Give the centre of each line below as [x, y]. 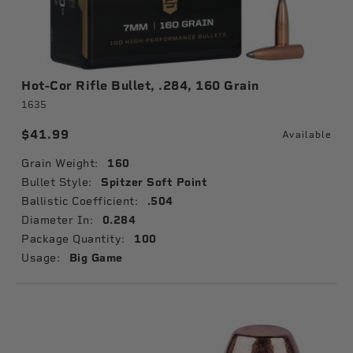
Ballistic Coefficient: [80, 201]
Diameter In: [57, 220]
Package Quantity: [73, 239]
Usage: [41, 258]
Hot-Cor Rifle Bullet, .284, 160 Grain [140, 85]
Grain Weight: [60, 163]
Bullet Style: [57, 182]
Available [307, 135]
